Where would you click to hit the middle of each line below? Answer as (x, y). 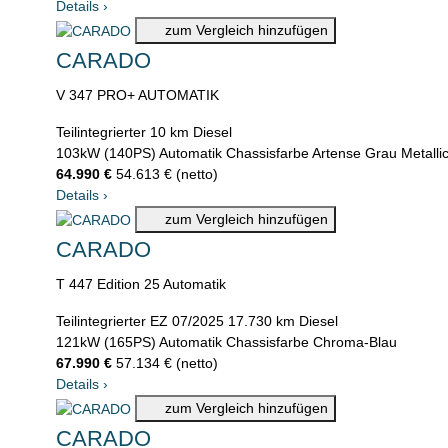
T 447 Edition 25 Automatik (141, 284)
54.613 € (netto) (167, 174)
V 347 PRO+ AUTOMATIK (137, 95)
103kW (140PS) (106, 153)
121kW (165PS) (106, 342)
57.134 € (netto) (167, 363)
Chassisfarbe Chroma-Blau (311, 342)
